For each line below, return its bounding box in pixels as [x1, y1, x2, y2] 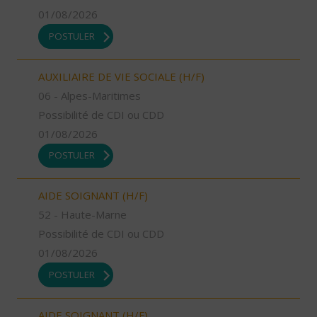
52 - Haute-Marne [38, 207, 127, 222]
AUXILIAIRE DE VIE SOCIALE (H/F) [38, 69, 204, 83]
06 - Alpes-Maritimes [38, 88, 141, 103]
